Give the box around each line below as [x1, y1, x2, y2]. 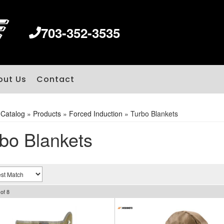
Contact [36, 73, 74, 85]
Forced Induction [68, 108, 122, 118]
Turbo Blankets [130, 108, 178, 118]
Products [32, 108, 61, 118]
